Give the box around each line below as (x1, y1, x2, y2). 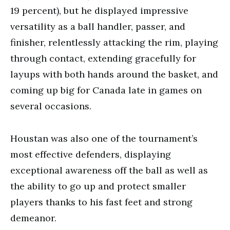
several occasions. (10, 100, 91, 112)
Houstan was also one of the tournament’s (10, 132, 198, 144)
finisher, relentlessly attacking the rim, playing (10, 36, 218, 48)
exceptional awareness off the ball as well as (10, 164, 208, 176)
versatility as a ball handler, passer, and (10, 21, 185, 32)
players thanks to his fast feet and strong (10, 196, 193, 208)
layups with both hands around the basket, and (10, 68, 218, 80)
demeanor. (10, 212, 56, 224)
